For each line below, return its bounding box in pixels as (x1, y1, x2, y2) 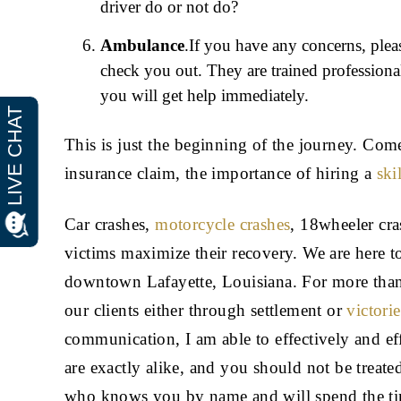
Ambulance (100, 36, 184, 55)
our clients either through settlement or (64, 301, 347, 320)
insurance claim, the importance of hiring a (64, 164, 377, 183)
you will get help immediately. (100, 86, 309, 106)
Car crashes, (64, 215, 156, 235)
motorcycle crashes (155, 215, 291, 235)
